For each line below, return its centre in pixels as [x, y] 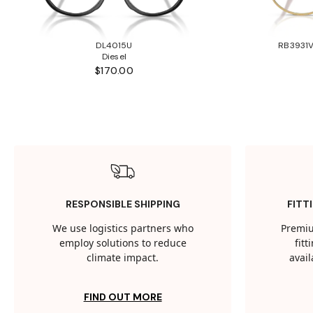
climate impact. [123, 259]
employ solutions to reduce [123, 244]
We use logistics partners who [123, 229]
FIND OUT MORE [123, 297]
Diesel [114, 56]
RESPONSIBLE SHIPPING [123, 204]
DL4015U [114, 45]
